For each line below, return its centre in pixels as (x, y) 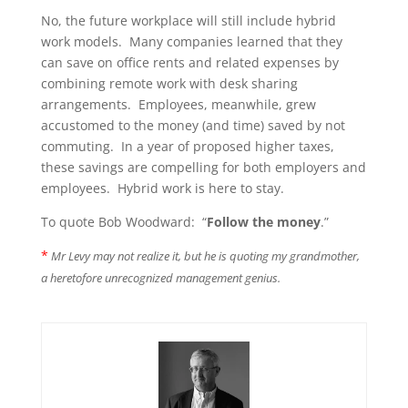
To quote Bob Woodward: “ (123, 222)
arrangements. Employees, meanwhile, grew (178, 105)
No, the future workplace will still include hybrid (188, 21)
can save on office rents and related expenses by (189, 63)
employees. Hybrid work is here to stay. (162, 189)
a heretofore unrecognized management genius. (160, 278)
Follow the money (263, 222)
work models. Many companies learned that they (191, 42)
